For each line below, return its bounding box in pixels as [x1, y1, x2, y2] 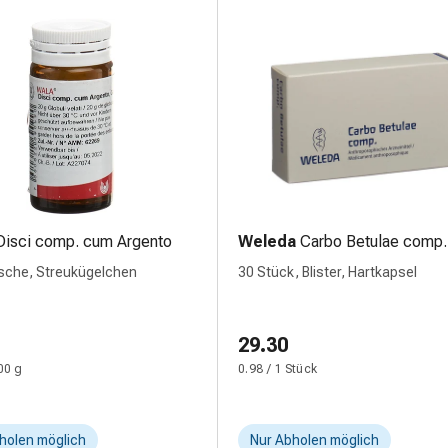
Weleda [238, 232, 296, 251]
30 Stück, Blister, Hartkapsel [238, 264, 417, 280]
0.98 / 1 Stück [238, 362, 318, 376]
